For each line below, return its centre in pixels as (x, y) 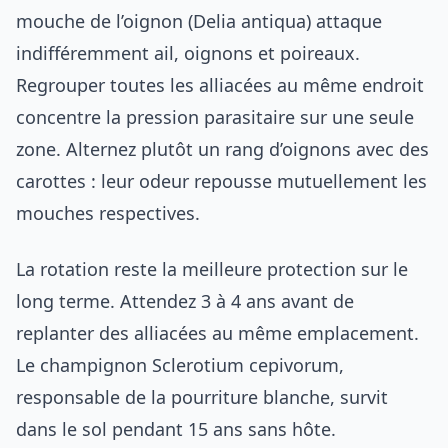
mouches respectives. (108, 212)
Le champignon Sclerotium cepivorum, (180, 364)
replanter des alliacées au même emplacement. (217, 332)
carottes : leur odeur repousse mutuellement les (221, 180)
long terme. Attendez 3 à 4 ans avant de (185, 300)
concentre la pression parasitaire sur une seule (215, 116)
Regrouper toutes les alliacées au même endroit (220, 84)
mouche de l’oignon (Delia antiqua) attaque (199, 20)
